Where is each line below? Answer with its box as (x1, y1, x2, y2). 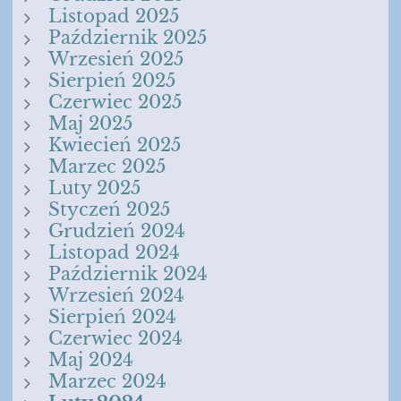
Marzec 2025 (48, 156, 166, 178)
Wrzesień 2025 (48, 48, 183, 71)
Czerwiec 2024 (48, 328, 183, 350)
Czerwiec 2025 (48, 91, 182, 114)
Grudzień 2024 (48, 220, 185, 243)
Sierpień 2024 (48, 306, 176, 328)
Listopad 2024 (48, 242, 180, 264)
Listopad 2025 (48, 5, 179, 28)
